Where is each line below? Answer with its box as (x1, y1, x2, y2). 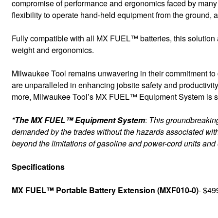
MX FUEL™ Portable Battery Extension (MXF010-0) (12, 184, 199, 196)
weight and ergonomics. (12, 44, 94, 55)
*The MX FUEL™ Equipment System (12, 114, 145, 126)
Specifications (12, 161, 65, 172)
